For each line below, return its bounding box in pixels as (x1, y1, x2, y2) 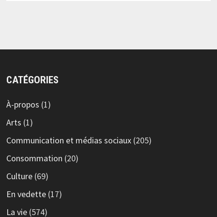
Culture (6, 170, 32, 182)
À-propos (6, 99, 39, 110)
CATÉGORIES (6, 74, 59, 86)
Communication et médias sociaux (6, 135, 131, 146)
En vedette (6, 188, 46, 200)
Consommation (6, 153, 62, 164)
